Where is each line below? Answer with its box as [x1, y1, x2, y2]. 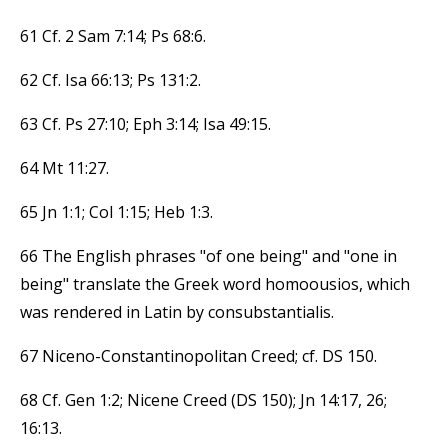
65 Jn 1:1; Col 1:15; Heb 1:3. [20, 200, 213, 223]
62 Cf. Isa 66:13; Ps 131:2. [20, 68, 201, 91]
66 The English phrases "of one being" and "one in [20, 244, 397, 267]
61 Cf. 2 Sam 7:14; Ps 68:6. [20, 24, 206, 47]
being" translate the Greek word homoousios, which [20, 272, 410, 295]
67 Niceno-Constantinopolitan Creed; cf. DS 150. [20, 344, 377, 367]
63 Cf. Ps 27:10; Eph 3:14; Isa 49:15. [20, 112, 271, 135]
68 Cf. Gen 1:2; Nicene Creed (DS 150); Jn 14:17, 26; [20, 388, 387, 411]
